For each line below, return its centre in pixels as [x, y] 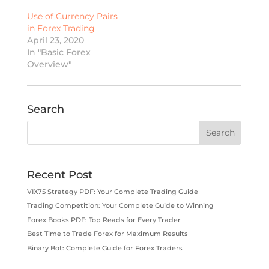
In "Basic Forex [59, 52]
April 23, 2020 [55, 40]
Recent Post [59, 174]
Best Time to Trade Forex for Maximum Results [107, 234]
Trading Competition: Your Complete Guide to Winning [120, 206]
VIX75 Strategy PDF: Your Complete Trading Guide [112, 191]
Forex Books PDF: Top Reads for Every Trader [104, 219]
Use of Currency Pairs [72, 16]
